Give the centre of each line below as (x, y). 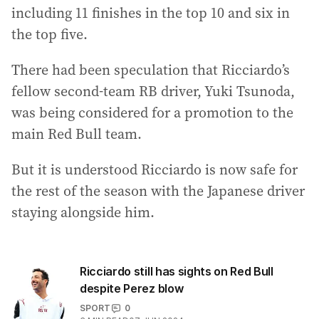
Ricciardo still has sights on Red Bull (177, 271)
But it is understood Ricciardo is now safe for (155, 169)
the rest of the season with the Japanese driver (158, 191)
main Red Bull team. (77, 134)
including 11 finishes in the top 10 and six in (151, 13)
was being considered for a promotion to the (152, 113)
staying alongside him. (83, 212)
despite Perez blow (132, 288)
